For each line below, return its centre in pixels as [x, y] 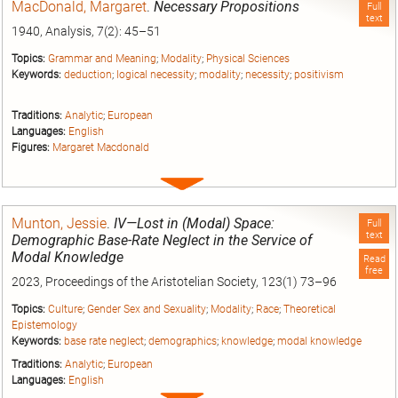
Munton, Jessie [59, 223]
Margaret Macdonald [101, 148]
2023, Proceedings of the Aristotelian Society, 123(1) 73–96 [174, 281]
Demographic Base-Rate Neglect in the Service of [162, 240]
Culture [65, 309]
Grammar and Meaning [102, 58]
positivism [319, 74]
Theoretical [310, 309]
